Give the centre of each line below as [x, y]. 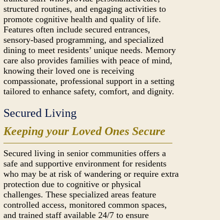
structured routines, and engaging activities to [85, 9]
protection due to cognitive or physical [72, 184]
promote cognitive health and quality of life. [82, 19]
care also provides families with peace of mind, [88, 60]
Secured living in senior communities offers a [85, 153]
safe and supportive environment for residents [85, 164]
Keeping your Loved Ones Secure [85, 131]
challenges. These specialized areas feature [80, 194]
